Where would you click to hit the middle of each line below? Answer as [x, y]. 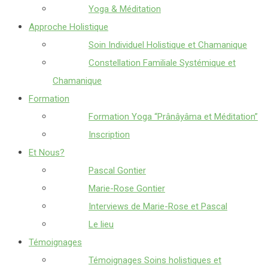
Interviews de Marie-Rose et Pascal [158, 206]
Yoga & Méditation [125, 9]
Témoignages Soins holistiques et [155, 260]
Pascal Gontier [117, 170]
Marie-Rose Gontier [127, 188]
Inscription [109, 135]
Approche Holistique [68, 27]
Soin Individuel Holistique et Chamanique [168, 45]
